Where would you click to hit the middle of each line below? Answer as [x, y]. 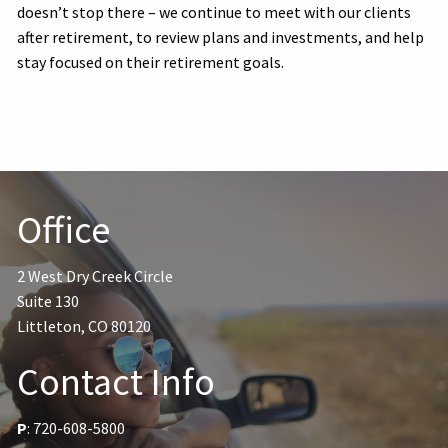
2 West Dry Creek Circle [95, 276]
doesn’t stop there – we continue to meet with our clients [214, 12]
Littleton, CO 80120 [84, 326]
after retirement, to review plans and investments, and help [221, 37]
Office [64, 229]
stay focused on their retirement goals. [151, 62]
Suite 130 [48, 301]
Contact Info [116, 381]
